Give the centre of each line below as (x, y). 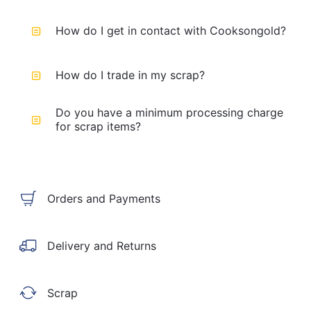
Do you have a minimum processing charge (169, 112)
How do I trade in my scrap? (130, 75)
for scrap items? (98, 126)
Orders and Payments (104, 199)
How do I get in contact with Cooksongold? (171, 31)
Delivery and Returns (102, 246)
